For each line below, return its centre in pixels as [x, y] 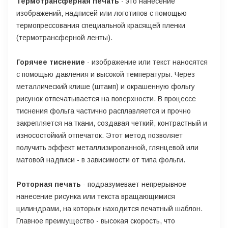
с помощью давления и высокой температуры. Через [106, 74]
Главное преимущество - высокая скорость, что [96, 221]
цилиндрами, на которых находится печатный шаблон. [109, 209]
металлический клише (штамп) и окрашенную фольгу [106, 87]
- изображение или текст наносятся [146, 62]
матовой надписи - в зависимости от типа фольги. [101, 160]
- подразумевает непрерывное [134, 184]
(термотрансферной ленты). [64, 38]
